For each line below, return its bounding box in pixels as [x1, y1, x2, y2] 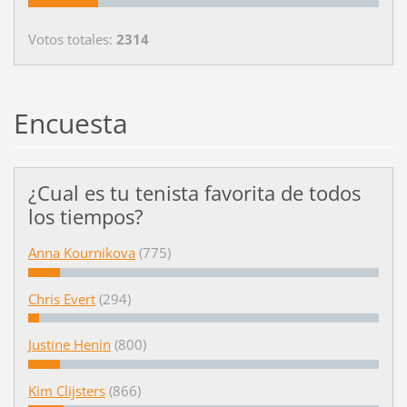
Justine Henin [27, 335, 111, 354]
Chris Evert [27, 289, 95, 308]
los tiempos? [27, 203, 144, 232]
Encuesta [13, 104, 128, 143]
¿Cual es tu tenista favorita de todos [27, 179, 361, 208]
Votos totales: [27, 30, 116, 49]
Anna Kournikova [27, 243, 135, 263]
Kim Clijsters [27, 381, 105, 400]
